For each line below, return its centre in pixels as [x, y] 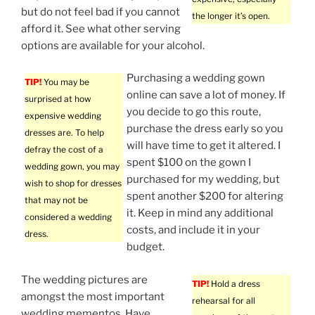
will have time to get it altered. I [204, 146]
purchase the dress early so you [205, 129]
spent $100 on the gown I [189, 163]
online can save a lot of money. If [206, 95]
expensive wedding [63, 116]
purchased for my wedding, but [203, 180]
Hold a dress [234, 283]
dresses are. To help [64, 133]
